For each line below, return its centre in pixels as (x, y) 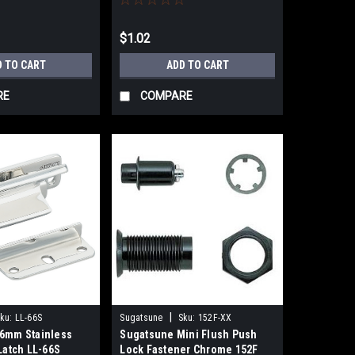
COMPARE (167, 96)
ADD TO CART (197, 65)
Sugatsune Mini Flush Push (189, 335)
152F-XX (215, 318)
